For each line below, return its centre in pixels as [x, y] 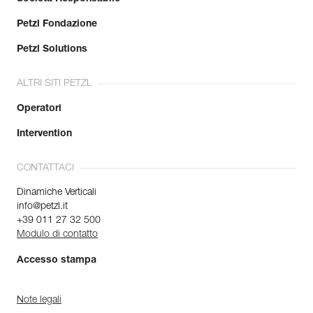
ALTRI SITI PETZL [54, 83]
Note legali [39, 300]
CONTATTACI [45, 168]
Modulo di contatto [57, 234]
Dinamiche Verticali [57, 192]
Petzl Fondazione [57, 24]
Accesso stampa [57, 260]
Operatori [39, 109]
